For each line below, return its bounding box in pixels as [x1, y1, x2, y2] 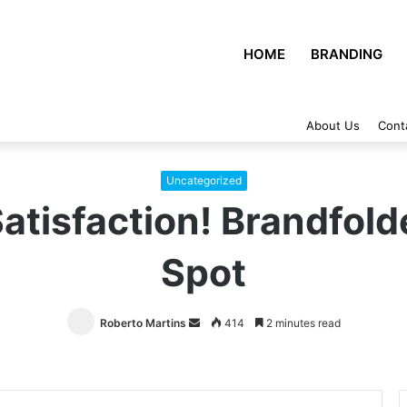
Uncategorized [165, 174, 242, 187]
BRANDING [311, 45, 382, 63]
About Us [306, 118, 360, 133]
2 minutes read [263, 316, 341, 330]
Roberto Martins [99, 316, 186, 330]
